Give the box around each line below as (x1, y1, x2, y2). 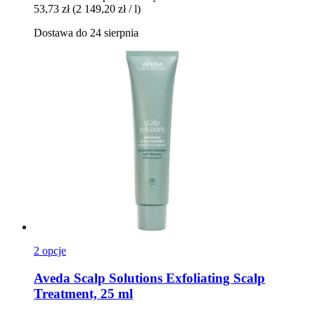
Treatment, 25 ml (34, 285, 133, 301)
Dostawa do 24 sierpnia (34, 26, 139, 39)
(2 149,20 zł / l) (72, 2, 141, 15)
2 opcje (34, 244, 66, 257)
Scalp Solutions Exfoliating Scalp (70, 270, 265, 285)
